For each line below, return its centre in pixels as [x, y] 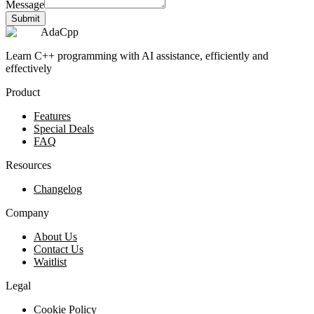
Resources [28, 165]
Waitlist [50, 261]
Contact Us [59, 249]
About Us [55, 236]
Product [23, 92]
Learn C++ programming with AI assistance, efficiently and [137, 55]
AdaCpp [60, 32]
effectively [29, 68]
